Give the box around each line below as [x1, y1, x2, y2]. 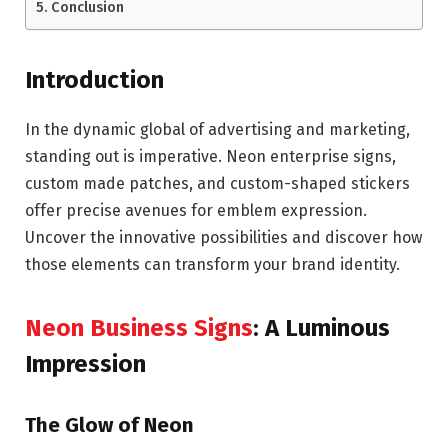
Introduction [25, 65, 164, 94]
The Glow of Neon [25, 413, 194, 438]
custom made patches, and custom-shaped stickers [25, 173, 410, 193]
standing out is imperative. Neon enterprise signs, [25, 146, 396, 166]
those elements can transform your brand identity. [25, 254, 400, 274]
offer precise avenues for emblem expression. [25, 200, 367, 220]
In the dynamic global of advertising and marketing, [25, 119, 410, 139]
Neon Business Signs [25, 314, 253, 343]
